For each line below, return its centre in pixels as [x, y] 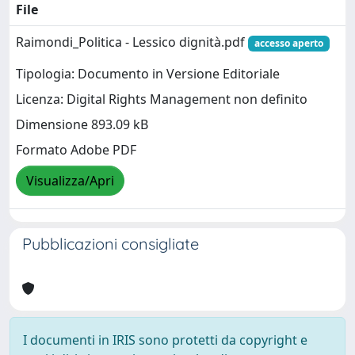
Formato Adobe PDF [76, 150]
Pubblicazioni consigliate [111, 244]
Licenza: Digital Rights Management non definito [162, 99]
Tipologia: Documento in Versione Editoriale [148, 74]
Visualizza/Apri [70, 181]
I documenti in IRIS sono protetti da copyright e [165, 340]
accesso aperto [288, 43]
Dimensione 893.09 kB [82, 125]
